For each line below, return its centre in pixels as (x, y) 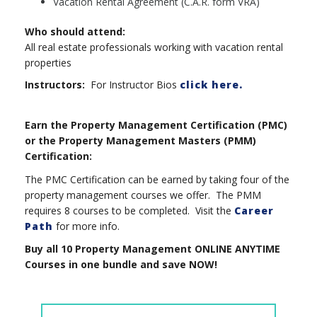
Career (254, 210)
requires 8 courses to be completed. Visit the (129, 210)
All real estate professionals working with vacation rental (154, 47)
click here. (211, 84)
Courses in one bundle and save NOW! (121, 265)
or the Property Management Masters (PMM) (140, 140)
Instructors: (56, 84)
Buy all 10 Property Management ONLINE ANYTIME (152, 249)
